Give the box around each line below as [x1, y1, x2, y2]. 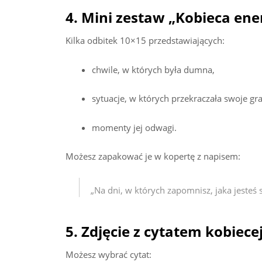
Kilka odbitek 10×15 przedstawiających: [65, 35, 225, 47]
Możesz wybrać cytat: [65, 249, 151, 261]
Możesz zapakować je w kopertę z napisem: [65, 150, 240, 163]
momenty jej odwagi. [92, 121, 177, 133]
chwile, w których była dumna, [92, 63, 215, 75]
